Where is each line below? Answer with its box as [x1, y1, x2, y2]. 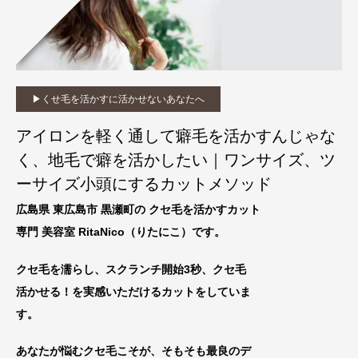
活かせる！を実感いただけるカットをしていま [16, 284, 251, 298]
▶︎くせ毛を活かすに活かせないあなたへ [32, 93, 205, 105]
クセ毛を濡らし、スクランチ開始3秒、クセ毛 [16, 262, 246, 276]
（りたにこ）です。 [125, 225, 225, 238]
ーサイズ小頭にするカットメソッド [16, 174, 272, 193]
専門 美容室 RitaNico [16, 225, 125, 238]
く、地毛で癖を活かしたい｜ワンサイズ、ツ [16, 150, 336, 169]
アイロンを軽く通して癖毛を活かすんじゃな [16, 126, 336, 145]
